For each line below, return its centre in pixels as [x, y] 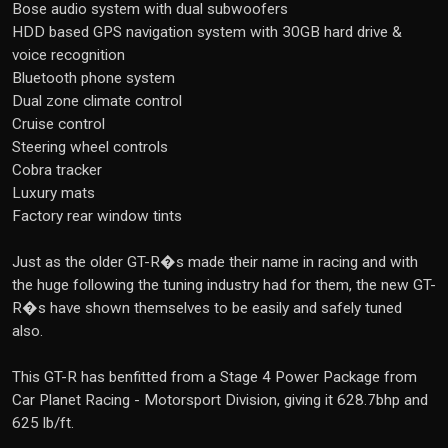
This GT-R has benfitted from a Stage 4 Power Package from [214, 377]
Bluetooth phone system [93, 78]
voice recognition [68, 55]
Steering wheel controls [90, 147]
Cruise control [58, 124]
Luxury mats [53, 193]
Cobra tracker [57, 170]
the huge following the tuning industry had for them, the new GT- [224, 285]
